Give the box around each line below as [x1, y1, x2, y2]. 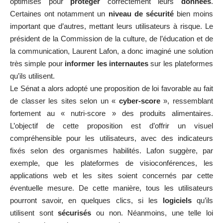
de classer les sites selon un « [10, 96, 119, 105]
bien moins [173, 9, 213, 18]
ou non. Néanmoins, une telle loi [91, 208, 213, 217]
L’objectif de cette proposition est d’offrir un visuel [10, 121, 213, 130]
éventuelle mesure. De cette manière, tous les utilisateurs [10, 183, 213, 192]
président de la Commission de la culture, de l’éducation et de [10, 34, 213, 43]
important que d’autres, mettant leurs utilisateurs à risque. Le [10, 21, 213, 30]
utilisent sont [10, 208, 58, 217]
